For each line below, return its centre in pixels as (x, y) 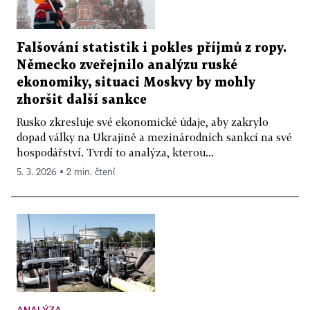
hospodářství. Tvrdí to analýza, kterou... (115, 152)
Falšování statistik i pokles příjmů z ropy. (152, 48)
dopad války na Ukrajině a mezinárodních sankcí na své (154, 137)
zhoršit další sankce (82, 100)
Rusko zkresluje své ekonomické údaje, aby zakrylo (143, 121)
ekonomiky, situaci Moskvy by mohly (136, 82)
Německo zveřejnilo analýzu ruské (127, 65)
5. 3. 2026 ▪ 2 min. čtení (66, 172)
